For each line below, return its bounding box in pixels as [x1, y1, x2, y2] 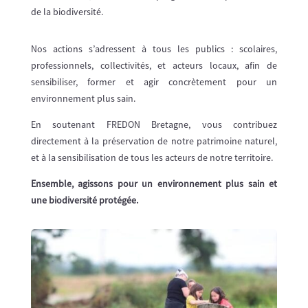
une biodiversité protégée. [30, 193, 138, 206]
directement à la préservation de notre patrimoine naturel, [30, 134, 278, 147]
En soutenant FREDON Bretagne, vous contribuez [30, 118, 278, 131]
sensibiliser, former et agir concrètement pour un [30, 75, 278, 88]
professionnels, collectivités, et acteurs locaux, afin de [30, 58, 278, 71]
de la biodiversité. [30, 5, 103, 18]
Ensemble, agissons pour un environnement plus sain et [30, 177, 278, 190]
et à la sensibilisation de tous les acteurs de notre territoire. [30, 151, 273, 164]
